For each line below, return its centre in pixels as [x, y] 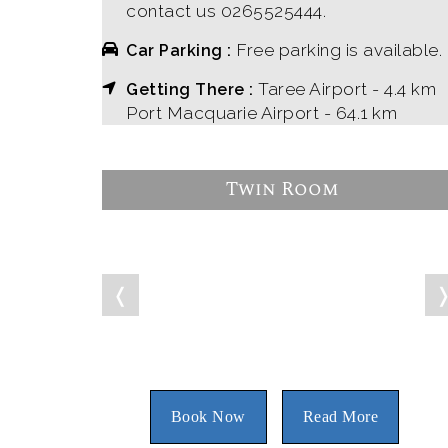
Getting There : [192, 90]
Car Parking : [181, 51]
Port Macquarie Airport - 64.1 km [261, 113]
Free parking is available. [339, 50]
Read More [340, 417]
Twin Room [282, 190]
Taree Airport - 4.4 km [347, 89]
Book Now [208, 417]
